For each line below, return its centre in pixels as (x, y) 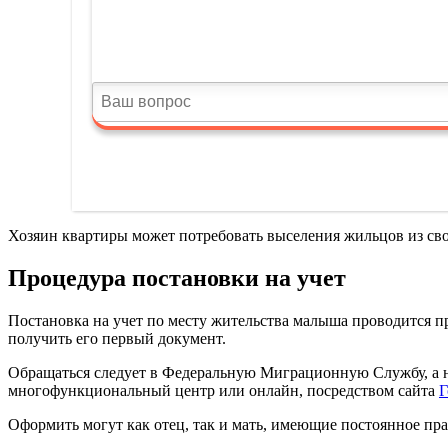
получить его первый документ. (117, 339)
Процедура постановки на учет (177, 278)
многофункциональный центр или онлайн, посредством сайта (223, 391)
